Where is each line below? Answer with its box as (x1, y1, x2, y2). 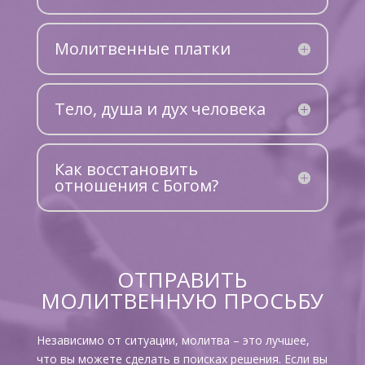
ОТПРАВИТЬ (117, 265, 248, 294)
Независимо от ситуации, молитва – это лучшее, (36, 332, 310, 348)
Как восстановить (54, 158, 198, 180)
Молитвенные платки (54, 37, 231, 59)
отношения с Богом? (54, 174, 218, 196)
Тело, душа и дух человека (54, 98, 266, 120)
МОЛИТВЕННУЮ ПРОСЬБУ (41, 286, 324, 315)
